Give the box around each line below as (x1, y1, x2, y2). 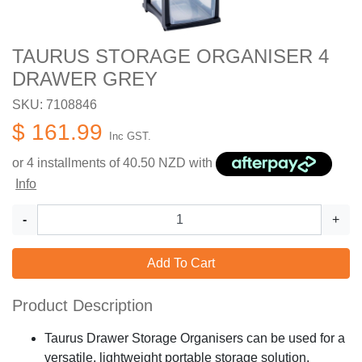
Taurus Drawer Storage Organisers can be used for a (44, 330, 345, 345)
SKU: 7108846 (12, 98, 97, 112)
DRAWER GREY (12, 68, 158, 90)
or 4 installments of (12, 156, 123, 170)
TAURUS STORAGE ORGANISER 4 (12, 45, 329, 68)
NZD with (155, 156, 216, 170)
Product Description (12, 297, 153, 315)
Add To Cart (147, 256, 215, 271)
